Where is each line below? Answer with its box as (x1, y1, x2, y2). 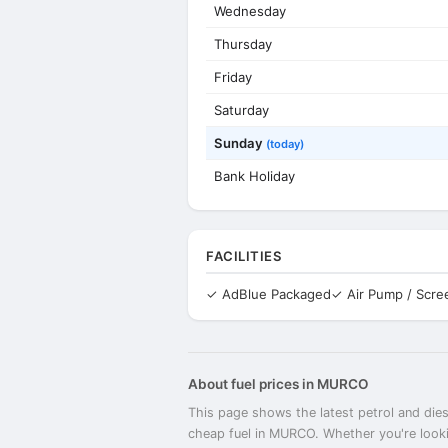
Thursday (214, 36, 272, 52)
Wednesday (214, 3, 286, 19)
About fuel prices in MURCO (188, 376, 369, 392)
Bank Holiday (214, 168, 295, 184)
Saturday (214, 102, 269, 118)
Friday (214, 69, 252, 85)
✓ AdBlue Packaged (206, 286, 331, 302)
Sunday (214, 135, 266, 151)
